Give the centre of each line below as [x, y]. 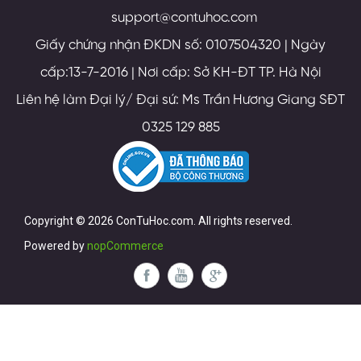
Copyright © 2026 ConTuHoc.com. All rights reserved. [158, 220]
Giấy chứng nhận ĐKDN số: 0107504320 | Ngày [180, 45]
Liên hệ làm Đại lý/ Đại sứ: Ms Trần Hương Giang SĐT [180, 100]
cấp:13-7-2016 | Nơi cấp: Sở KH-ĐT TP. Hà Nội [180, 72]
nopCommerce [125, 245]
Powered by [56, 245]
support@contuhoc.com [180, 17]
